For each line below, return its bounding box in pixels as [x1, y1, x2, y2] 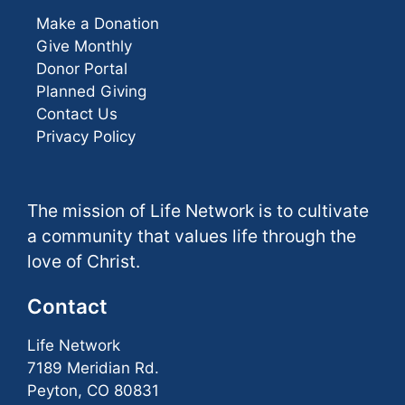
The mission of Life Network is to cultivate [27, 200, 369, 222]
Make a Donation [36, 14, 159, 33]
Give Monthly [36, 36, 132, 55]
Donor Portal [36, 59, 127, 78]
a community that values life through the [27, 225, 356, 248]
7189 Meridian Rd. [27, 359, 159, 378]
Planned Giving [36, 81, 146, 100]
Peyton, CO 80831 [27, 381, 159, 400]
